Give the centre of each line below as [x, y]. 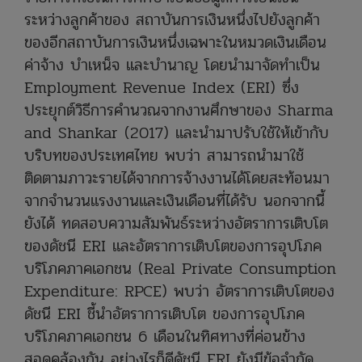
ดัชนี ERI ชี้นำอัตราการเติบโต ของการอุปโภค [164, 314]
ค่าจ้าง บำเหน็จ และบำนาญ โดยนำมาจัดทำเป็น [172, 65]
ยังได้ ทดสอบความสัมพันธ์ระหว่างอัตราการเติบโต [176, 223]
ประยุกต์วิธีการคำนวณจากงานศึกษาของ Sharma [179, 110]
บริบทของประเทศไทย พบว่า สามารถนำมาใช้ [164, 155]
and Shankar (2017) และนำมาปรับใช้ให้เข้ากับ [177, 133]
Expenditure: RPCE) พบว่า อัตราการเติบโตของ [179, 291]
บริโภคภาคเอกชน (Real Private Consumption [180, 268]
